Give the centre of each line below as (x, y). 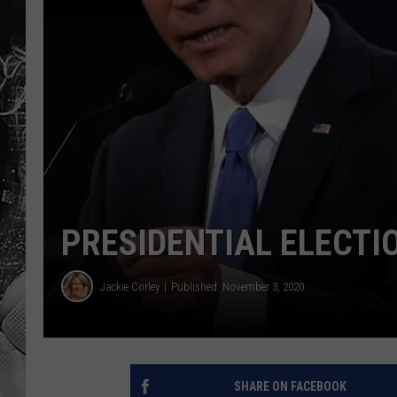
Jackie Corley (130, 286)
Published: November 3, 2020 (237, 286)
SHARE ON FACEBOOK (290, 387)
